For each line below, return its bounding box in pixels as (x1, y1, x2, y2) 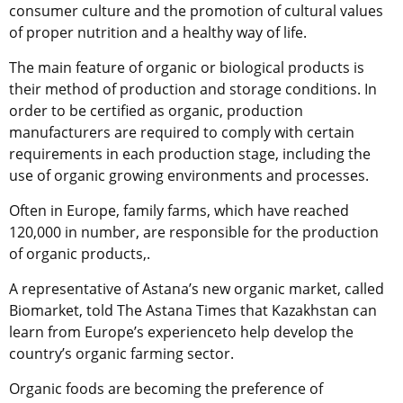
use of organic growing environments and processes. (9, 166, 369, 186)
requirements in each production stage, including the (9, 144, 371, 165)
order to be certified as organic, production (9, 101, 303, 121)
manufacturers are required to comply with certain (9, 122, 354, 143)
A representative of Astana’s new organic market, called (9, 279, 384, 300)
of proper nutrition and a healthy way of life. (9, 22, 307, 43)
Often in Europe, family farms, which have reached (9, 201, 349, 221)
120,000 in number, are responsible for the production (9, 222, 379, 243)
